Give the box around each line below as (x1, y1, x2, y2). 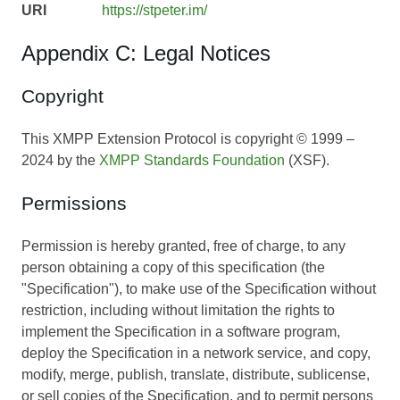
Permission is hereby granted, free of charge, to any (21, 238, 346, 254)
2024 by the (21, 153, 99, 169)
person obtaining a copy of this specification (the (21, 260, 325, 276)
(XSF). (285, 153, 329, 169)
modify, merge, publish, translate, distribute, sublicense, (21, 367, 370, 383)
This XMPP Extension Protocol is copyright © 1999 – (21, 131, 354, 147)
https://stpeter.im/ (101, 3, 207, 19)
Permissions (21, 193, 127, 214)
